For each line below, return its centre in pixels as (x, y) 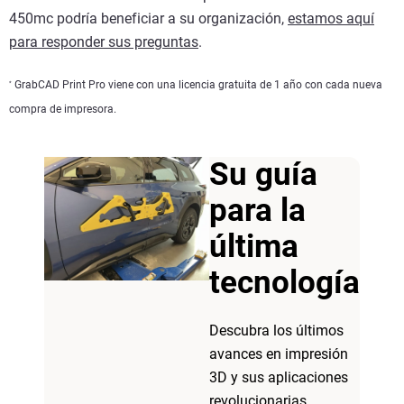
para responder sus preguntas (104, 41)
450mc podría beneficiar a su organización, (148, 18)
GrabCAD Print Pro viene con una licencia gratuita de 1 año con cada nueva (197, 84)
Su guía (264, 174)
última (254, 246)
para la (258, 210)
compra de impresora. (64, 109)
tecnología (285, 282)
